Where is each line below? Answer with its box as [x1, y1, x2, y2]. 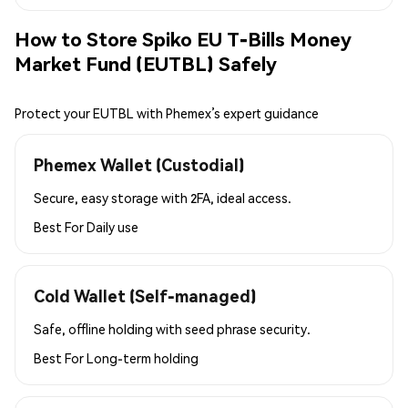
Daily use [87, 218, 138, 235]
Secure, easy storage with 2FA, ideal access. [34, 189, 291, 206]
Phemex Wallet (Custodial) [34, 153, 244, 175]
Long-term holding [87, 349, 199, 366]
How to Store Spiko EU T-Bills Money [15, 26, 352, 52]
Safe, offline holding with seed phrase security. [34, 320, 311, 337]
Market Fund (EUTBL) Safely [15, 51, 277, 76]
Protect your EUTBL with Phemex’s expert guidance [15, 104, 319, 121]
